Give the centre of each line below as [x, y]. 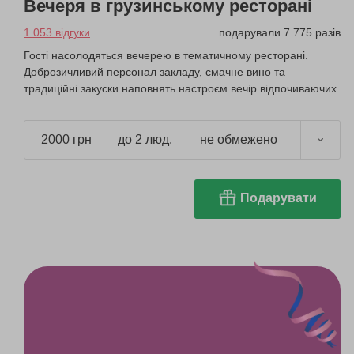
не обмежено [239, 140]
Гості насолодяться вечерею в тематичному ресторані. [166, 55]
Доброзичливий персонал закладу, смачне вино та [154, 72]
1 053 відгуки [57, 32]
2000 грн [66, 140]
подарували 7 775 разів [280, 32]
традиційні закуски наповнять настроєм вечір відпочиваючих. [182, 88]
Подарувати [278, 198]
